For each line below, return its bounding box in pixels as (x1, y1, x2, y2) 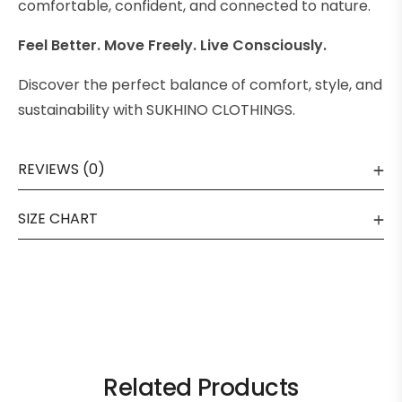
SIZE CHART (18, 208, 98, 230)
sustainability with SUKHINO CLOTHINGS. (18, 100, 295, 121)
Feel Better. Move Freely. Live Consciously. (18, 35, 327, 57)
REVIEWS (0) (18, 159, 105, 180)
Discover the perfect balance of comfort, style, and (18, 74, 382, 96)
